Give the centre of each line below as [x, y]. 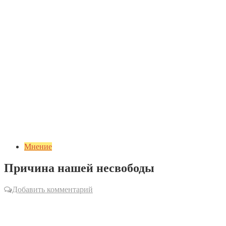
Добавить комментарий [52, 189]
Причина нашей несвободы [79, 168]
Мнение [38, 147]
